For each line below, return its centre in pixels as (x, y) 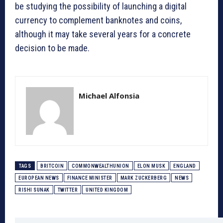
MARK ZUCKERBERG (143, 178)
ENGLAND (185, 166)
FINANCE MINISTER (90, 178)
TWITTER (67, 190)
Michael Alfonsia (109, 96)
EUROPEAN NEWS (39, 178)
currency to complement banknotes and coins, (98, 20)
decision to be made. (52, 48)
